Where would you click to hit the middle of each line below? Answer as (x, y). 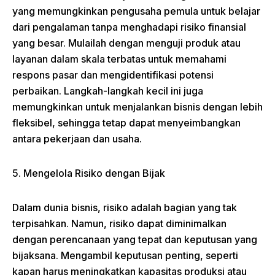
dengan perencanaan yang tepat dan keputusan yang (135, 239)
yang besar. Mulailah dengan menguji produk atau (126, 43)
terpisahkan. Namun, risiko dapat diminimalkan (119, 223)
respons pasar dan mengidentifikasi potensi (113, 75)
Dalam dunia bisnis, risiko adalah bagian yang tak (125, 207)
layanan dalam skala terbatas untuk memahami (119, 59)
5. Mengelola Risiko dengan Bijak (89, 173)
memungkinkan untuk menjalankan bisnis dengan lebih (137, 107)
